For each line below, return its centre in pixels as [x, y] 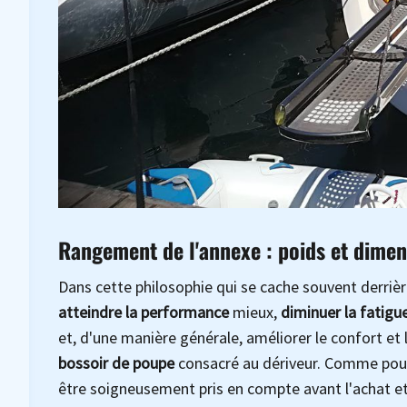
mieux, [255, 313]
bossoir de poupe [116, 363]
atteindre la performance [144, 313]
